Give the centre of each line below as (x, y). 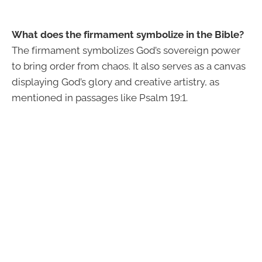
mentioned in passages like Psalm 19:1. (100, 97)
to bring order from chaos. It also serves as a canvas (129, 66)
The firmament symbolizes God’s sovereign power (126, 50)
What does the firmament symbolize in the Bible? (128, 34)
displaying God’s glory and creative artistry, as (116, 82)
